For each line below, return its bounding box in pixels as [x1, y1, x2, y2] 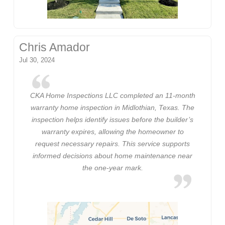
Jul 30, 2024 [19, 56, 55, 64]
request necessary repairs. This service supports [35, 139, 190, 148]
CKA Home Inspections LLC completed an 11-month [30, 91, 195, 99]
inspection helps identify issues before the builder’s [32, 115, 193, 124]
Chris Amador [19, 41, 90, 54]
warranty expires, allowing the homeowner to [41, 127, 184, 136]
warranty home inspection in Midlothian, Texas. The [31, 103, 194, 111]
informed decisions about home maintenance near [33, 151, 192, 160]
